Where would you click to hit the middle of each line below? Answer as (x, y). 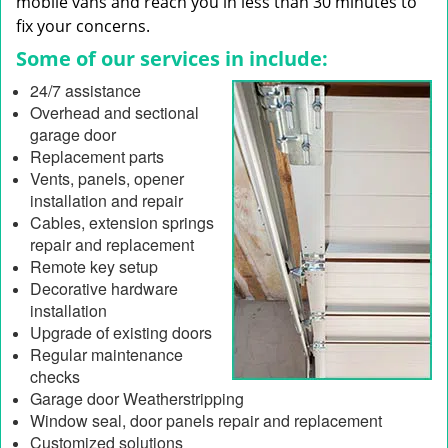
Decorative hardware (104, 288)
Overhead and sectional (114, 112)
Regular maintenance (106, 354)
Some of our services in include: (172, 58)
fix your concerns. (83, 26)
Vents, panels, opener (107, 178)
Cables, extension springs (122, 222)
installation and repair (106, 200)
